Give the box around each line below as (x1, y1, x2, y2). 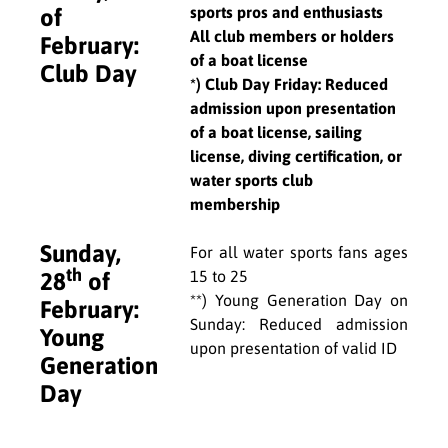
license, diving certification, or (190, 146, 402, 165)
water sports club (190, 170, 313, 189)
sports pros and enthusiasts (190, 2, 383, 21)
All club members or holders (190, 26, 394, 45)
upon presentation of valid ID (190, 338, 397, 357)
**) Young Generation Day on (190, 290, 408, 309)
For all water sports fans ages (190, 242, 408, 261)
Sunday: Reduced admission (190, 314, 408, 333)
